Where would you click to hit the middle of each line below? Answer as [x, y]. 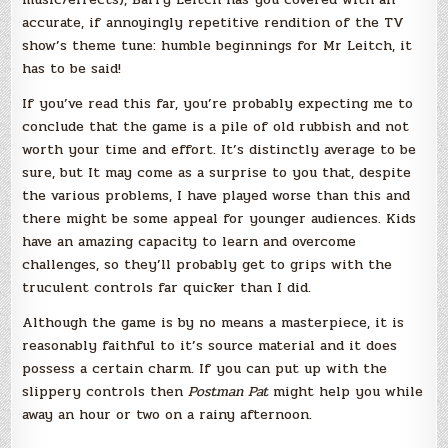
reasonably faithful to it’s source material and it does [210, 345]
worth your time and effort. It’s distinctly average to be [219, 149]
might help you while [346, 391]
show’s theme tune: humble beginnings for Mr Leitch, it [217, 45]
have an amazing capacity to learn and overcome [189, 241]
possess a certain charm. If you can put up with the [205, 368]
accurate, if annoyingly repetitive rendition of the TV [213, 22]
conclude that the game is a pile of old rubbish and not [216, 126]
